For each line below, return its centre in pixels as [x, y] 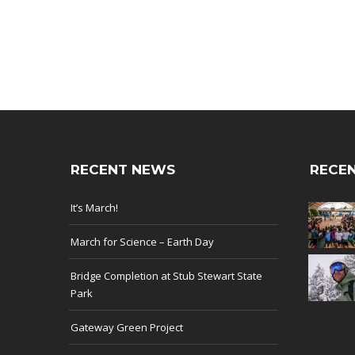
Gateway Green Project [127, 327]
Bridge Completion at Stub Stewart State [166, 275]
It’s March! [94, 207]
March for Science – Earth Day [142, 241]
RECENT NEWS [123, 169]
